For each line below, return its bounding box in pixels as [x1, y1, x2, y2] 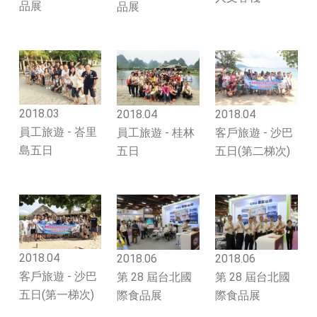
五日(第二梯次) [215, 144, 290, 158]
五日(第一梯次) [19, 288, 94, 302]
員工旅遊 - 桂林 [117, 126, 195, 139]
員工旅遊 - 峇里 [19, 125, 97, 139]
